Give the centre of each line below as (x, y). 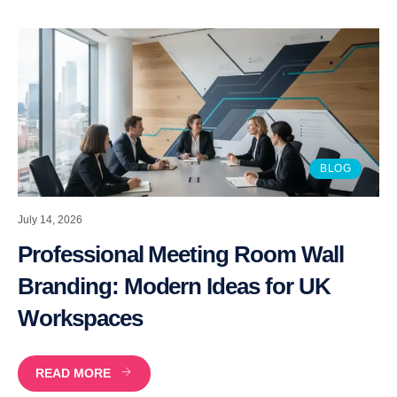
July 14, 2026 (50, 219)
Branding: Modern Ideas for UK (174, 286)
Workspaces (80, 318)
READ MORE (73, 373)
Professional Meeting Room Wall (181, 254)
